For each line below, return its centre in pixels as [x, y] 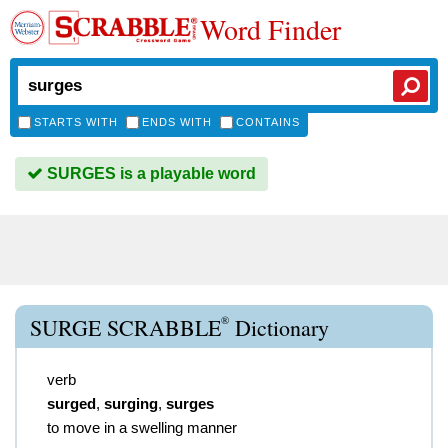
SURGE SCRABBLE [125, 327]
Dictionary [279, 327]
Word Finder [270, 29]
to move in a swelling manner [142, 427]
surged [71, 403]
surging [131, 403]
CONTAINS [268, 122]
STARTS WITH [76, 122]
